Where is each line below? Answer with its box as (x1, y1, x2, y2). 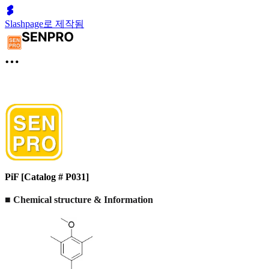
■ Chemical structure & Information (5, 194, 153, 205)
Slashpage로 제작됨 (5, 19, 84, 29)
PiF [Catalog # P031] (5, 172, 89, 183)
